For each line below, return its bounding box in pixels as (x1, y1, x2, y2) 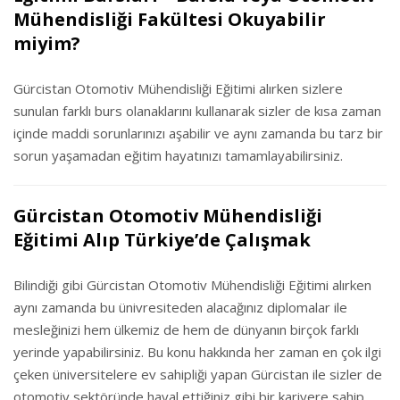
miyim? (13, 31, 80, 55)
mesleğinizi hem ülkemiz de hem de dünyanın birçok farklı (13, 321, 359, 338)
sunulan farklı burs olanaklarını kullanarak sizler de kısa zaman (13, 102, 381, 120)
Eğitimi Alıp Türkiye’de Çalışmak (13, 228, 311, 252)
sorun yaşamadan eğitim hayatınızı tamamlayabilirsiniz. (13, 146, 343, 164)
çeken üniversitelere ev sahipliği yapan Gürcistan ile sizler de (13, 365, 382, 383)
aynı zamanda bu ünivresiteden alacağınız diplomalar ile (13, 298, 347, 316)
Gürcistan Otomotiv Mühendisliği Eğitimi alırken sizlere (13, 79, 343, 97)
